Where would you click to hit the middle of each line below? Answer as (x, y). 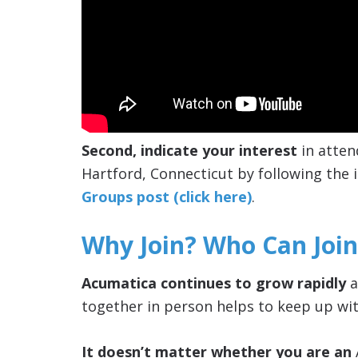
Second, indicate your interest (189, 150)
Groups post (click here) (167, 196)
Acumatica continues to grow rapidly (214, 282)
